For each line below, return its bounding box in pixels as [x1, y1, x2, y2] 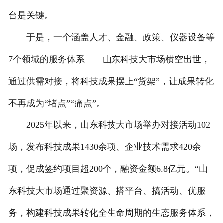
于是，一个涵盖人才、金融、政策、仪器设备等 [8, 32, 215, 43]
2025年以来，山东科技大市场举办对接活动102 [8, 120, 210, 130]
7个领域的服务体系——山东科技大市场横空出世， [8, 54, 210, 65]
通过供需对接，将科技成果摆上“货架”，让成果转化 [8, 76, 214, 87]
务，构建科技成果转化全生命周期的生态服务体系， [8, 208, 215, 218]
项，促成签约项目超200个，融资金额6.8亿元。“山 [8, 164, 208, 174]
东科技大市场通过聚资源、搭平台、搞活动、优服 [8, 186, 206, 196]
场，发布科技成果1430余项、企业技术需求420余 [8, 142, 201, 152]
